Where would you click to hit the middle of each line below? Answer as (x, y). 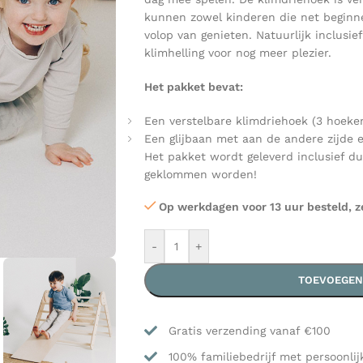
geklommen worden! (200, 174)
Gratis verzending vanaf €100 (249, 331)
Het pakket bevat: (193, 87)
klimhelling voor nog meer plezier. (237, 53)
